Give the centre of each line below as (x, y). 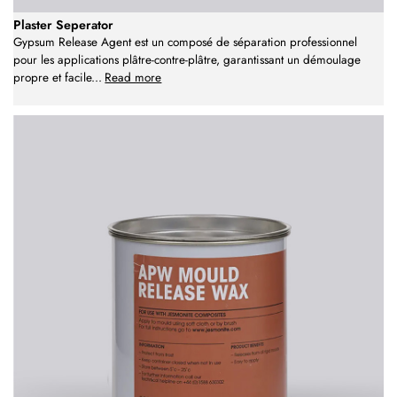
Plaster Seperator (63, 24)
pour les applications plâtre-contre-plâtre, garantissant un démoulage (187, 59)
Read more (133, 77)
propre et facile (52, 77)
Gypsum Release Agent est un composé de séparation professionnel (185, 42)
